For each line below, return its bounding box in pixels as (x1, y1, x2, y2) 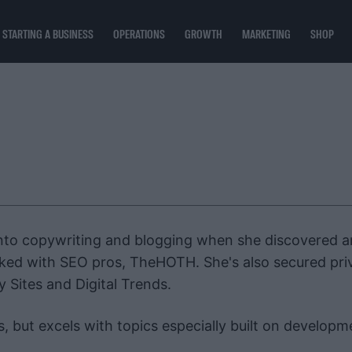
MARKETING (242, 26, 291, 42)
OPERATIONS (113, 26, 165, 42)
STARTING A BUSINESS (2, 26, 93, 42)
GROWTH (185, 26, 222, 42)
